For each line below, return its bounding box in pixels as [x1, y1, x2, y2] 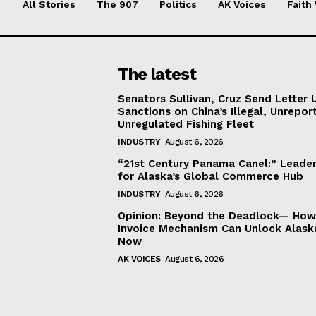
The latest [118, 64, 197, 84]
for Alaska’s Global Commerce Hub [118, 170, 304, 183]
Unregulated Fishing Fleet [118, 118, 255, 130]
